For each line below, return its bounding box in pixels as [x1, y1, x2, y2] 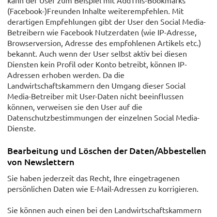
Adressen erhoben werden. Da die [7, 69, 124, 79]
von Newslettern [7, 155, 75, 167]
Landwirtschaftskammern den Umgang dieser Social [7, 80, 186, 90]
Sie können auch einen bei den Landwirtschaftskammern [7, 204, 201, 215]
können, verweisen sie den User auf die [7, 101, 142, 111]
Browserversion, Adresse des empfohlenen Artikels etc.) [7, 37, 201, 47]
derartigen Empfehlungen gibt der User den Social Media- [7, 16, 206, 26]
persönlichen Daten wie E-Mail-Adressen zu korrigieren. [7, 183, 199, 193]
